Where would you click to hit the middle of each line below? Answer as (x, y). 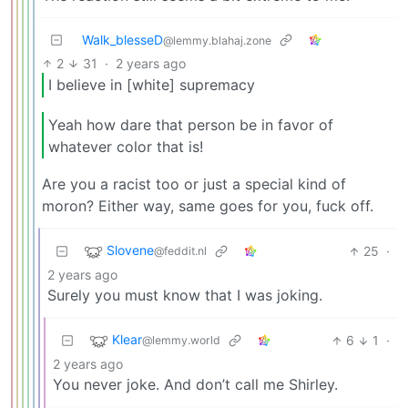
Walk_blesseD (122, 39)
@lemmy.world (181, 341)
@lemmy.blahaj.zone (217, 40)
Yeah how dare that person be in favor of (191, 124)
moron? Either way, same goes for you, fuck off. (208, 206)
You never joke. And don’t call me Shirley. (195, 385)
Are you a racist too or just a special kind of (194, 184)
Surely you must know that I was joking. (185, 296)
